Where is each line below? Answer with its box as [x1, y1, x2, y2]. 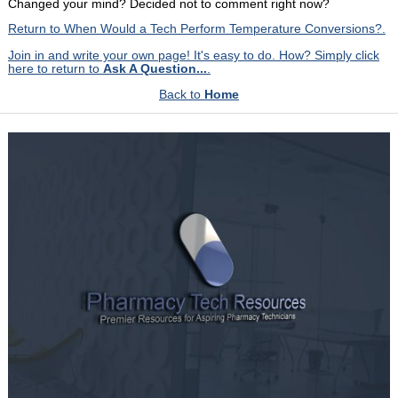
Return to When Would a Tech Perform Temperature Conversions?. [7, 22, 386, 36]
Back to [159, 87, 204, 101]
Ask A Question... [102, 62, 207, 76]
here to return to [7, 62, 103, 76]
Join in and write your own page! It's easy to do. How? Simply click [7, 49, 379, 63]
